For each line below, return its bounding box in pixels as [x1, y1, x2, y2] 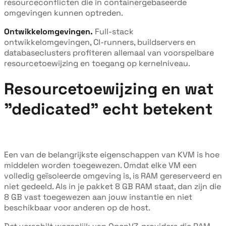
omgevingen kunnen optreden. [4, 7, 123, 18]
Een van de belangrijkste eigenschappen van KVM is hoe [4, 149, 219, 160]
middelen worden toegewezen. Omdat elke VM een [4, 159, 197, 171]
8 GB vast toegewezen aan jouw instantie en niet [4, 191, 192, 202]
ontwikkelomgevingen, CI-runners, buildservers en [4, 36, 196, 47]
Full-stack [93, 26, 134, 37]
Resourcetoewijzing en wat [4, 78, 214, 99]
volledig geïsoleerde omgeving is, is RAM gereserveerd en [4, 170, 222, 181]
